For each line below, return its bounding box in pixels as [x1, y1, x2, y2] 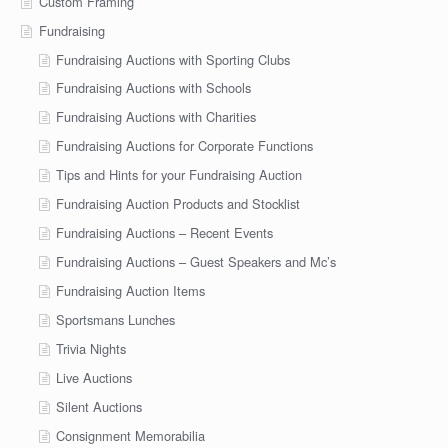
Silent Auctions [56, 396, 143, 416]
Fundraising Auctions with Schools [56, 78, 252, 98]
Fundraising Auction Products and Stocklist [56, 194, 301, 214]
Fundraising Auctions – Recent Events [56, 223, 274, 243]
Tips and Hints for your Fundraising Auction [56, 165, 303, 185]
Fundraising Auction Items [56, 281, 206, 301]
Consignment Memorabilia [56, 425, 206, 445]
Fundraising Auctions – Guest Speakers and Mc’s [56, 252, 337, 272]
